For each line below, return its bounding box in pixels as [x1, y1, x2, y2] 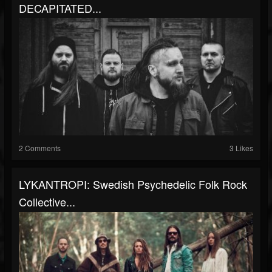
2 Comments [19, 143, 61, 153]
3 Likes [229, 143, 253, 153]
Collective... [19, 194, 75, 209]
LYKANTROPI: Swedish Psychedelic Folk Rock [19, 176, 247, 192]
